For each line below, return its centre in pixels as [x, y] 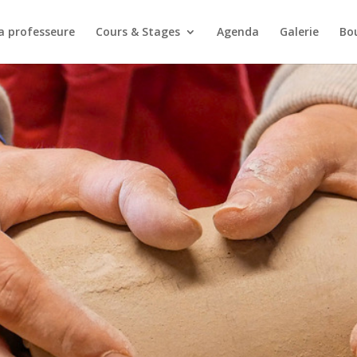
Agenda [238, 31]
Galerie [299, 31]
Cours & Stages [138, 31]
